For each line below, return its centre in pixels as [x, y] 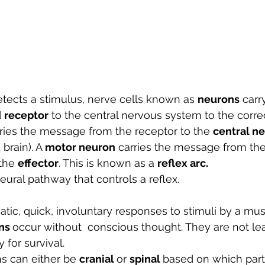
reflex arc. [183, 163]
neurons [219, 99]
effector [38, 163]
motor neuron [80, 147]
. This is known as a [108, 163]
